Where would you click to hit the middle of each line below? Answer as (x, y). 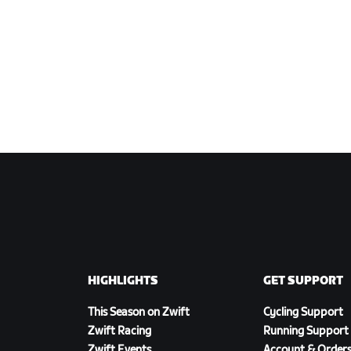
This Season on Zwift (139, 313)
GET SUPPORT (303, 281)
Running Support (306, 331)
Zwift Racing (119, 331)
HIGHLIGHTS (123, 281)
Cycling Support (303, 313)
